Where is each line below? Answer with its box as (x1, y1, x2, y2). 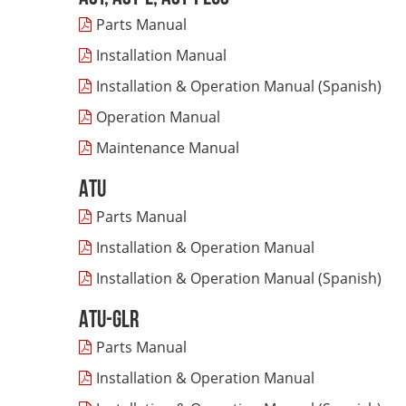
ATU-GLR (79, 309, 139, 333)
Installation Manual (96, 45, 227, 65)
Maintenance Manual (96, 138, 239, 158)
